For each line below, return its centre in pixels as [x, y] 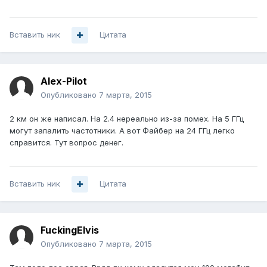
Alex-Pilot [64, 81]
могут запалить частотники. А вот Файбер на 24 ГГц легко [122, 131]
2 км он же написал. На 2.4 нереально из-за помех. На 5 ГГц [127, 119]
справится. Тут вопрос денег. [66, 143]
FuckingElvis [70, 230]
